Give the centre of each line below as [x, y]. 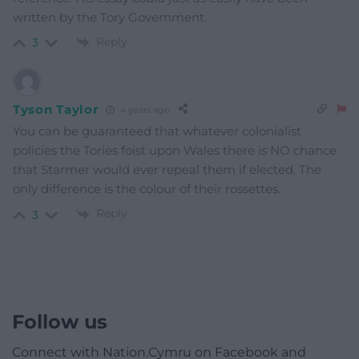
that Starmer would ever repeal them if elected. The [167, 170]
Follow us [60, 321]
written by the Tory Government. [110, 18]
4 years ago [144, 109]
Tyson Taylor [56, 109]
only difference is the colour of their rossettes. [147, 189]
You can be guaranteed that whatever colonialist [157, 131]
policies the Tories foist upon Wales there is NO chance [175, 151]
